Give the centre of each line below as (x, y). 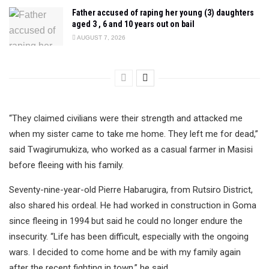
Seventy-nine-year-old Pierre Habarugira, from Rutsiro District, (131, 190)
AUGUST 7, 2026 (101, 37)
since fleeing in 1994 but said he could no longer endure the (126, 221)
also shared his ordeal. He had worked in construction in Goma (133, 206)
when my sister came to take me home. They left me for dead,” (134, 134)
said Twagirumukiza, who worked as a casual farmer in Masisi (131, 150)
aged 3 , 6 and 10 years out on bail (133, 24)
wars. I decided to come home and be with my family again (125, 252)
